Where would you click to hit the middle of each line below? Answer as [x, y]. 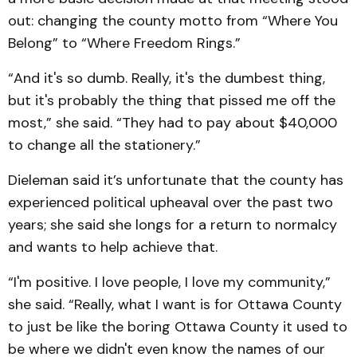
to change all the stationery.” [104, 145]
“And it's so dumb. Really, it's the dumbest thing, [167, 78]
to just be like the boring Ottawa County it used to [178, 327]
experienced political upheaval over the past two [171, 202]
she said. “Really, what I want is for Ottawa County [175, 304]
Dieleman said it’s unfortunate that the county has [176, 180]
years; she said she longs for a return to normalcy [173, 225]
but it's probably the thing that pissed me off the [172, 100]
